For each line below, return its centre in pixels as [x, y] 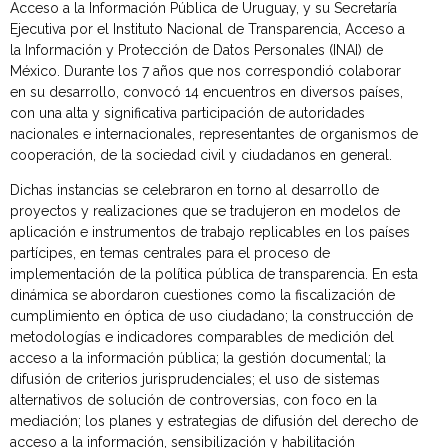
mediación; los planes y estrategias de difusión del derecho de [214, 420]
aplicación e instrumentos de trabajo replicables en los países [210, 231]
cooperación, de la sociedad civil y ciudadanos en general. [201, 154]
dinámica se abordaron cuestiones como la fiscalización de [202, 294]
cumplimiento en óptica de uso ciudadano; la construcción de [211, 315]
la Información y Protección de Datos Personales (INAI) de [196, 49]
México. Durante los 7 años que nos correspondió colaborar [205, 70]
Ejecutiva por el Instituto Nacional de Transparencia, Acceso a [207, 28]
